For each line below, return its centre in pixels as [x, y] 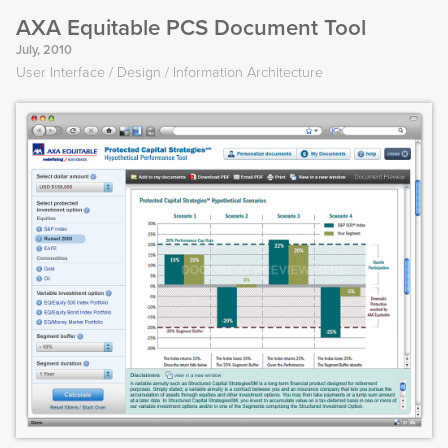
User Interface [60, 73]
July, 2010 [44, 50]
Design [139, 73]
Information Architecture [248, 73]
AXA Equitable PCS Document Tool [191, 28]
